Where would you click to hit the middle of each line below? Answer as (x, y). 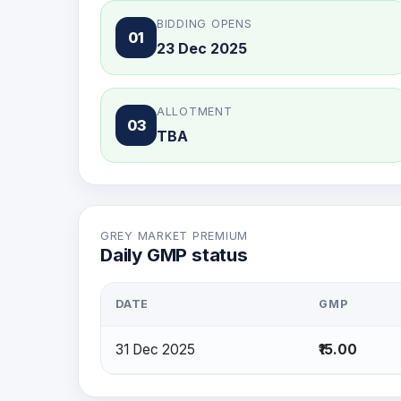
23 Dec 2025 (202, 48)
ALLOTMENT (195, 111)
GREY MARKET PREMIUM (175, 236)
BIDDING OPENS (205, 24)
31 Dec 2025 (155, 350)
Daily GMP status (174, 255)
